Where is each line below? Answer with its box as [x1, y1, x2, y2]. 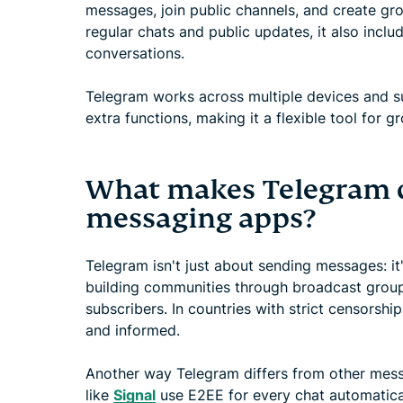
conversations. [85, 43, 184, 62]
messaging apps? [85, 201, 315, 236]
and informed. [85, 320, 180, 339]
